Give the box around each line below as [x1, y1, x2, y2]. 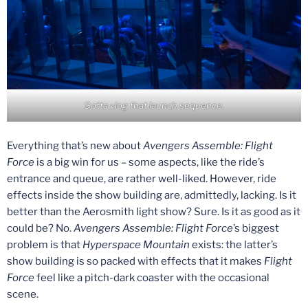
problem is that [7, 238, 82, 251]
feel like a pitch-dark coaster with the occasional [36, 271, 269, 284]
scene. [7, 287, 38, 300]
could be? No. [7, 221, 74, 234]
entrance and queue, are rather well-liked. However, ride [7, 172, 276, 185]
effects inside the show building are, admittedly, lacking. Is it [7, 188, 296, 201]
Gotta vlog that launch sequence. [84, 100, 224, 111]
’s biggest [233, 221, 279, 234]
